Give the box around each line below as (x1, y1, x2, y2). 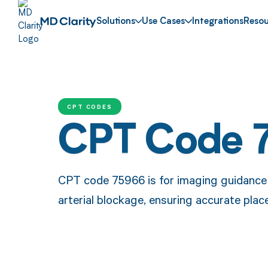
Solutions (96, 17, 135, 27)
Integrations (192, 17, 244, 27)
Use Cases (142, 17, 185, 27)
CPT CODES (66, 102, 113, 111)
